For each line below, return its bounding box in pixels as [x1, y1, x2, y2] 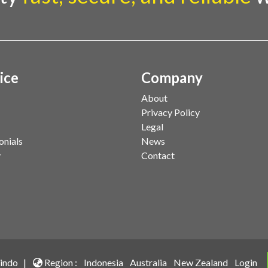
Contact [141, 150, 175, 161]
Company [141, 69, 203, 86]
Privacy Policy [141, 106, 200, 118]
